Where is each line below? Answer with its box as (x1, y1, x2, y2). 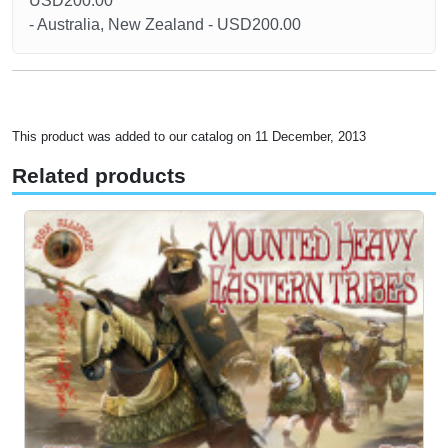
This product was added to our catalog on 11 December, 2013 (12, 129, 366, 145)
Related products (12, 164, 186, 189)
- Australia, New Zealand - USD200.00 (29, 16, 301, 34)
